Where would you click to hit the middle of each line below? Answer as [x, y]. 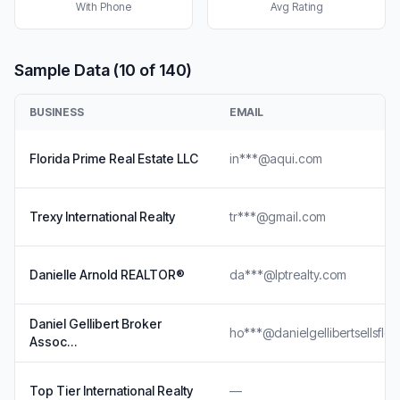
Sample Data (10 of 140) [103, 70]
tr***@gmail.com [278, 217]
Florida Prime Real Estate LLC [114, 158]
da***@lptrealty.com [288, 275]
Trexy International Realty [102, 217]
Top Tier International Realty [111, 391]
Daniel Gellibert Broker [96, 324]
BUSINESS [57, 112]
